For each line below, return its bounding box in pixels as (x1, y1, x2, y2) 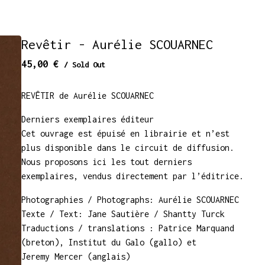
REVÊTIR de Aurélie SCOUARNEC (21, 91, 154, 101)
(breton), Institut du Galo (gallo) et (21, 237, 196, 247)
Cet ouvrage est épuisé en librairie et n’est (21, 128, 230, 138)
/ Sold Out (64, 60, 105, 69)
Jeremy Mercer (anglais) (21, 251, 130, 261)
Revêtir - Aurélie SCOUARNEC (21, 37, 213, 52)
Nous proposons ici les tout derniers (21, 157, 192, 167)
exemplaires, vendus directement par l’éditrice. (21, 171, 244, 181)
